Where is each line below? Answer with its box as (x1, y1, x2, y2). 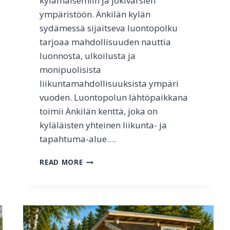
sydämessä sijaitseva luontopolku (40, 22, 178, 34)
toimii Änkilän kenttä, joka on (40, 105, 158, 118)
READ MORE (40, 157, 83, 167)
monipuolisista (40, 64, 102, 76)
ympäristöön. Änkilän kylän (40, 8, 151, 21)
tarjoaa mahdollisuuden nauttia (40, 36, 171, 48)
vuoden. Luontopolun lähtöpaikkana (40, 91, 188, 104)
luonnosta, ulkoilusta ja (40, 50, 136, 62)
